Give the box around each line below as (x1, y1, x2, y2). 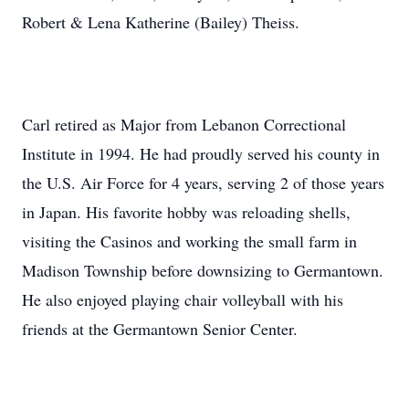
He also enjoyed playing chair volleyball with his (22, 288, 343, 310)
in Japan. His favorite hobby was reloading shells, (22, 201, 351, 223)
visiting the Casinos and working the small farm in (22, 230, 357, 252)
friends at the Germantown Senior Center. (22, 318, 298, 340)
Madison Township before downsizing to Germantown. (22, 259, 383, 281)
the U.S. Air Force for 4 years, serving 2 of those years (22, 172, 384, 194)
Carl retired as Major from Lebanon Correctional (22, 113, 346, 135)
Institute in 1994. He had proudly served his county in (22, 142, 380, 164)
